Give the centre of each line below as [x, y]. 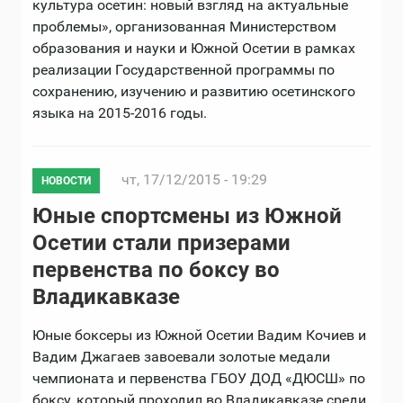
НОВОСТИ [66, 181]
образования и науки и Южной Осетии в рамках [194, 49]
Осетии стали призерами [161, 243]
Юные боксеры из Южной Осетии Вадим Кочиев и [199, 336]
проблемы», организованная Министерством [184, 27]
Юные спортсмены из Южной [187, 216]
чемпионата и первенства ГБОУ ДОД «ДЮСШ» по [199, 379]
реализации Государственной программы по [184, 70]
